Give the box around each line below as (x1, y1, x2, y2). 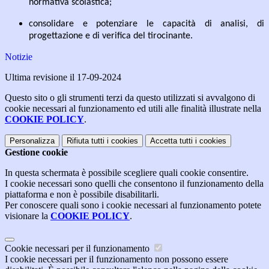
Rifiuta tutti (67, 136, 104, 146)
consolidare (29, 19, 74, 29)
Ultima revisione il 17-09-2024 (5, 72, 121, 83)
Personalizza (10, 136, 55, 146)
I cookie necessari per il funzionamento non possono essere (5, 254, 228, 265)
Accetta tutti (150, 136, 193, 146)
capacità (162, 19, 196, 29)
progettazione (29, 31, 83, 41)
